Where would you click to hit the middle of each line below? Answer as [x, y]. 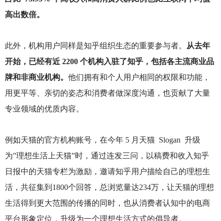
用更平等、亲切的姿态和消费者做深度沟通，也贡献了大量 [107, 93]
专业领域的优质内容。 [44, 109]
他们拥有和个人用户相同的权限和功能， [139, 77]
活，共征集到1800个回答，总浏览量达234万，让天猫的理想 [109, 187]
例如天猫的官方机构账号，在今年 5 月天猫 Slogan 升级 [102, 140]
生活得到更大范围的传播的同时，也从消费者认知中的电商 [107, 203]
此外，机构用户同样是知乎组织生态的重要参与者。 [95, 45]
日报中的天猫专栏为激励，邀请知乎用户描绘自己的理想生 [107, 172]
